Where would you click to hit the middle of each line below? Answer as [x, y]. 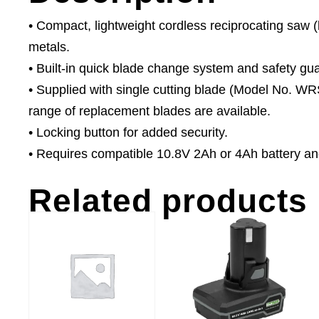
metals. [49, 47]
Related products [168, 201]
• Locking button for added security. [128, 133]
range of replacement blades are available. [150, 111]
